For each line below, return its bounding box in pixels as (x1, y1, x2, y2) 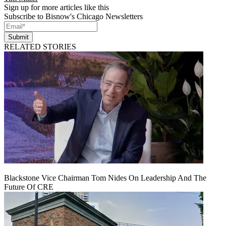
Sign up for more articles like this (4, 3, 109, 12)
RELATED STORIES (4, 42, 76, 51)
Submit (8, 33, 29, 41)
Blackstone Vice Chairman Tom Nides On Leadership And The (4, 173, 206, 182)
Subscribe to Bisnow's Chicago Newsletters (4, 12, 143, 21)
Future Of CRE (4, 182, 53, 191)
